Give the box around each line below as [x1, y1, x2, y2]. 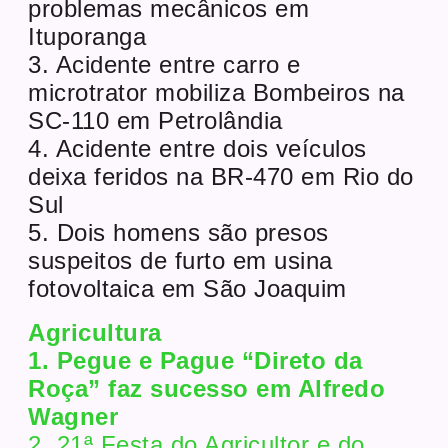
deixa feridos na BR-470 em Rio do [28, 162, 414, 190]
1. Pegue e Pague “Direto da [28, 346, 363, 374]
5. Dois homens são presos [28, 218, 329, 246]
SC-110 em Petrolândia [28, 106, 283, 134]
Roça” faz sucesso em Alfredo [28, 374, 386, 402]
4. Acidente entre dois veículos [28, 134, 367, 162]
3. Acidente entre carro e [28, 50, 301, 78]
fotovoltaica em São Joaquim [28, 274, 347, 302]
